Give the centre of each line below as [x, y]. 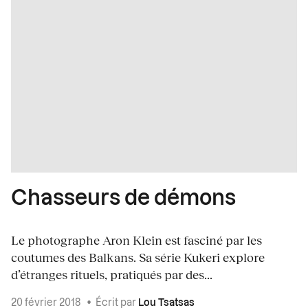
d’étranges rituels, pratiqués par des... [112, 274]
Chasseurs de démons [123, 198]
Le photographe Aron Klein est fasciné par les [136, 240]
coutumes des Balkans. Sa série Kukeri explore [138, 257]
